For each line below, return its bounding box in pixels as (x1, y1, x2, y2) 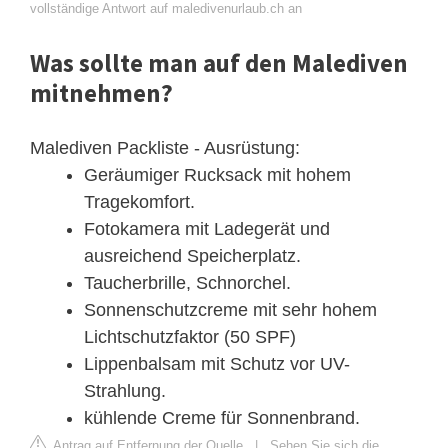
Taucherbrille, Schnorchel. (84, 272, 291, 293)
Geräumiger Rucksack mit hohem (84, 164, 351, 185)
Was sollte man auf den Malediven (30, 46, 408, 79)
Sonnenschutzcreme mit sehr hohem (84, 299, 377, 320)
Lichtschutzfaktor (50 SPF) (84, 326, 296, 347)
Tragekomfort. (84, 191, 195, 212)
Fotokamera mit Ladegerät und (84, 218, 330, 239)
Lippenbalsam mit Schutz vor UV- (84, 353, 350, 374)
